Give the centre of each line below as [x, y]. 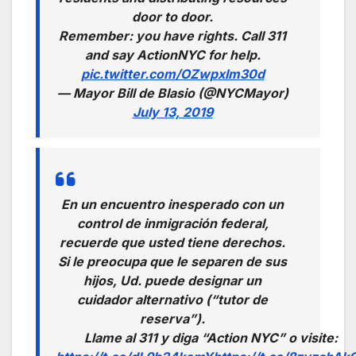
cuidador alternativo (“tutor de [172, 300]
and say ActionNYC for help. [172, 55]
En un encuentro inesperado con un [172, 205]
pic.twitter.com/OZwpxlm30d [172, 74]
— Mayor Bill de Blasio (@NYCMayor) [172, 93]
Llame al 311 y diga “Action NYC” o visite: [211, 338]
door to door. [172, 17]
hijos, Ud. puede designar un [172, 281]
